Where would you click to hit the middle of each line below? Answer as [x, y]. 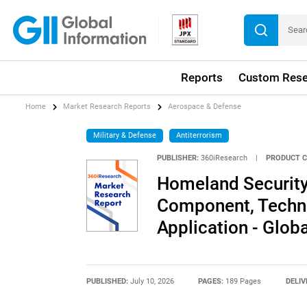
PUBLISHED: [108, 281]
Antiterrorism [199, 135]
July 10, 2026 [152, 281]
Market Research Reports [107, 107]
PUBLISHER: [177, 158]
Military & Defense [125, 135]
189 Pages [244, 281]
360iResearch [224, 158]
